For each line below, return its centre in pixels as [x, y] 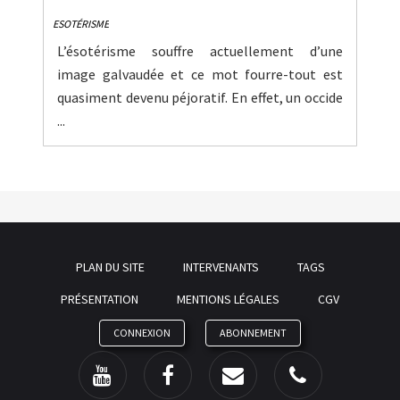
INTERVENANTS [221, 267]
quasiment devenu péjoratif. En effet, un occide [200, 97]
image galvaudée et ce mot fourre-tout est [200, 74]
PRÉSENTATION [100, 299]
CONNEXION [142, 332]
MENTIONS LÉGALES [228, 299]
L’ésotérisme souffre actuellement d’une [200, 50]
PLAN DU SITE [110, 267]
